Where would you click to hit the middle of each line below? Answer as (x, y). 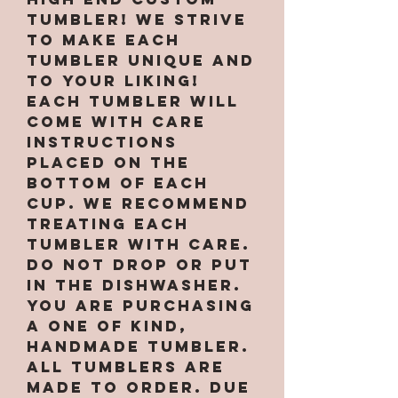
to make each (103, 40)
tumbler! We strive (137, 20)
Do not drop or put (139, 265)
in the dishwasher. (134, 286)
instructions (102, 143)
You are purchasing (140, 306)
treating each (108, 224)
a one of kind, (107, 326)
